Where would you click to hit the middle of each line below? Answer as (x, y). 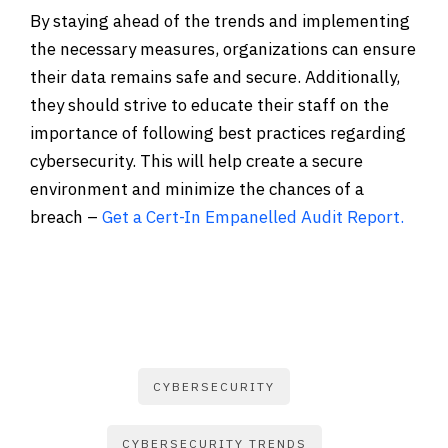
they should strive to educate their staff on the (209, 104)
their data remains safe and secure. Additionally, (215, 76)
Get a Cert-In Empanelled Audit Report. (253, 216)
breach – (66, 216)
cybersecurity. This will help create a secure (196, 160)
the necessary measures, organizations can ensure (223, 48)
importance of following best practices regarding (218, 132)
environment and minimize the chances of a (197, 188)
